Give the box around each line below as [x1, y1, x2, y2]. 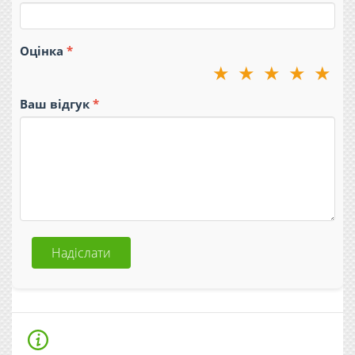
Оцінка [20, 42, 63, 59]
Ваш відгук [20, 95, 90, 112]
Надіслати [52, 243, 111, 261]
